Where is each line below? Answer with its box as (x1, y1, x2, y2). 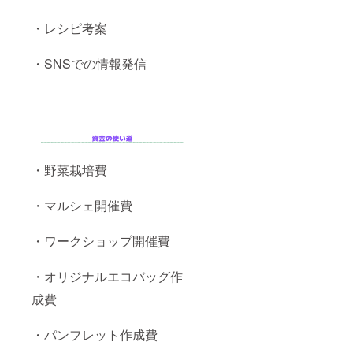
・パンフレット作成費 (32, 325, 158, 344)
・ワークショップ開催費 (32, 232, 170, 251)
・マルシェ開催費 (32, 196, 132, 215)
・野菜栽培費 (32, 161, 107, 180)
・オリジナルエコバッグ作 (32, 267, 183, 286)
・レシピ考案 (32, 19, 107, 38)
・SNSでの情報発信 (32, 54, 147, 73)
